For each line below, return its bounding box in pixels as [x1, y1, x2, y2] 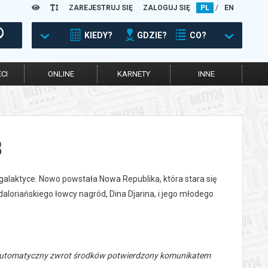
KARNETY [117, 69, 150, 78]
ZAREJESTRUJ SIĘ [69, 4, 133, 12]
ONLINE [47, 69, 74, 78]
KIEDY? [84, 31, 112, 40]
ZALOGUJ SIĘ [143, 4, 190, 12]
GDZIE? [137, 31, 167, 40]
